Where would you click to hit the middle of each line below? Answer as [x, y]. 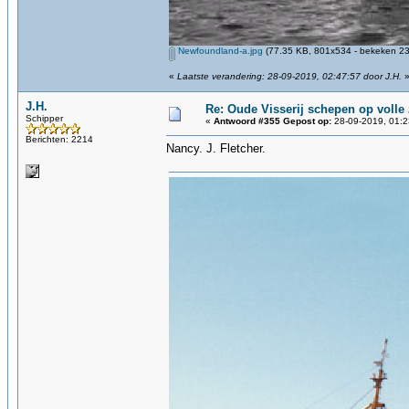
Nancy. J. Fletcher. [216, 148]
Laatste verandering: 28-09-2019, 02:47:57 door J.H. [289, 76]
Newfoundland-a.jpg [219, 51]
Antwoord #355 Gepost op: [273, 121]
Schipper [44, 118]
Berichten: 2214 [59, 139]
